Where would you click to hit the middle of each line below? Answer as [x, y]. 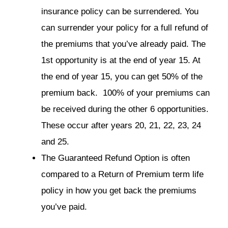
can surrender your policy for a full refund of [125, 27]
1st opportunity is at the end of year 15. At [121, 60]
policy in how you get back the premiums [119, 190]
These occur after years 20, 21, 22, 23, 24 [121, 125]
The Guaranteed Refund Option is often [116, 158]
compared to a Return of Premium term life [122, 174]
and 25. [55, 141]
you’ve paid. [64, 207]
